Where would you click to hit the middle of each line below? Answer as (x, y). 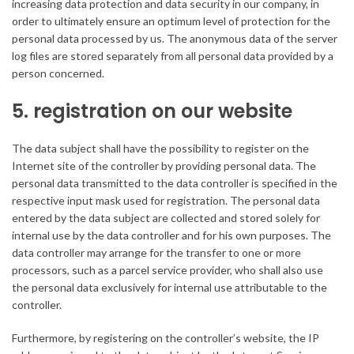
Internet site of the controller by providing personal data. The (164, 166)
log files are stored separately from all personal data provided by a (173, 56)
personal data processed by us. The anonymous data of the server (175, 39)
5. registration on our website (152, 111)
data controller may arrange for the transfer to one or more (156, 253)
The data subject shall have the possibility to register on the (160, 149)
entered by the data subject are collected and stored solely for (166, 218)
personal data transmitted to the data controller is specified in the (175, 183)
